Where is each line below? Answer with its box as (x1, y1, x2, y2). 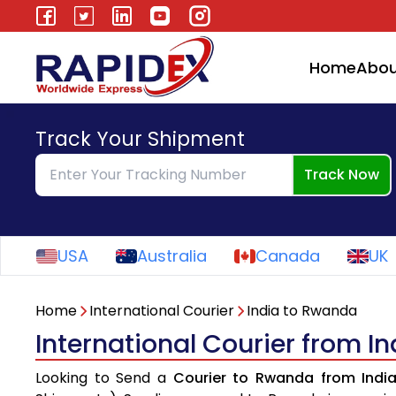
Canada (255, 245, 320, 268)
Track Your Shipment (35, 125, 245, 154)
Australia (137, 245, 207, 268)
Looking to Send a (35, 368, 173, 389)
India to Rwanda (247, 301, 357, 322)
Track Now (304, 164, 379, 186)
